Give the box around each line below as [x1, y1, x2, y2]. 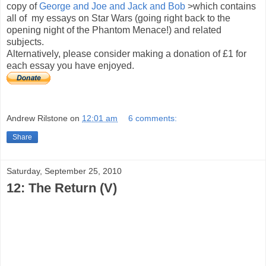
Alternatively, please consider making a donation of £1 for [7, 48, 246, 59]
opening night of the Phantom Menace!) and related [7, 24, 221, 35]
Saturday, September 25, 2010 [7, 166, 122, 176]
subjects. [7, 36, 44, 47]
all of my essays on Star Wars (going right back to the [7, 12, 230, 23]
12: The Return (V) [7, 180, 117, 196]
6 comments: [128, 113, 178, 123]
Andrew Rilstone [7, 113, 68, 123]
